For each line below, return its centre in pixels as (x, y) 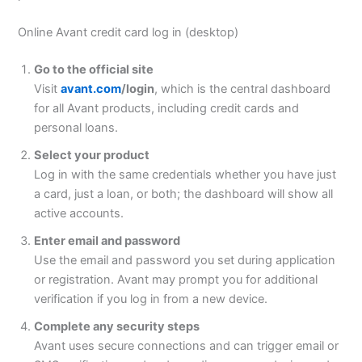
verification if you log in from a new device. (151, 299)
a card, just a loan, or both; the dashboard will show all (184, 194)
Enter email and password (107, 241)
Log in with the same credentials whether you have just (185, 175)
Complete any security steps (117, 327)
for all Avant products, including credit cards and (167, 109)
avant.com (91, 89)
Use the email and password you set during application (185, 261)
